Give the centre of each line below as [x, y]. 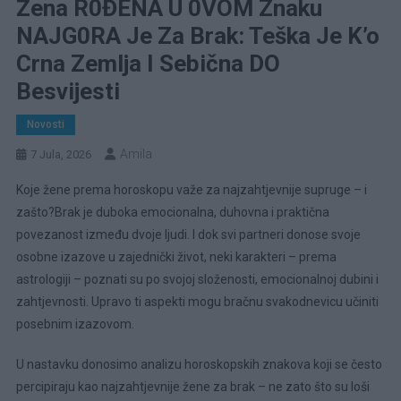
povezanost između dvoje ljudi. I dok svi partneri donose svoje [188, 234]
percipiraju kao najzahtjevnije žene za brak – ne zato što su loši [192, 386]
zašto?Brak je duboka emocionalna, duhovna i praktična [172, 212]
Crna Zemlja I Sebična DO [148, 63]
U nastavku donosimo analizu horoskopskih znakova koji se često [199, 364]
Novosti [45, 124]
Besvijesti [68, 91]
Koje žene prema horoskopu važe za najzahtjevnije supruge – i [191, 189]
